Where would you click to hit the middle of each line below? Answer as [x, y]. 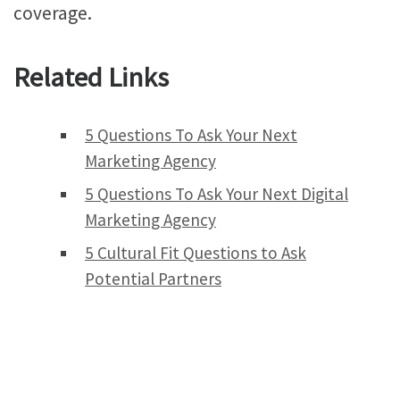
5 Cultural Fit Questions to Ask [196, 253]
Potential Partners [153, 279]
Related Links [91, 77]
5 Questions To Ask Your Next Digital [217, 194]
